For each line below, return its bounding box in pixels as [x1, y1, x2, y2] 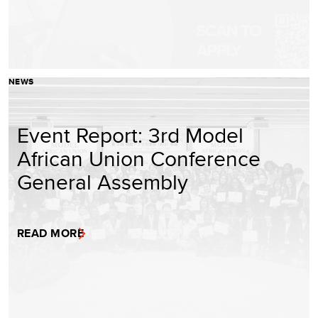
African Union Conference [17, 143, 261, 173]
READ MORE [17, 224, 84, 241]
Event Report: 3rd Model [17, 119, 243, 150]
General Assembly [17, 166, 188, 197]
